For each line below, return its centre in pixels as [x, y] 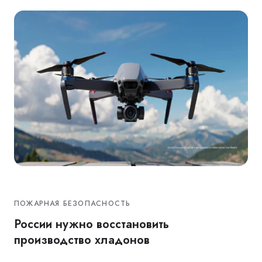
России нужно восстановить [92, 224]
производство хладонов [82, 239]
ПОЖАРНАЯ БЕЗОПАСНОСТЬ [73, 203]
